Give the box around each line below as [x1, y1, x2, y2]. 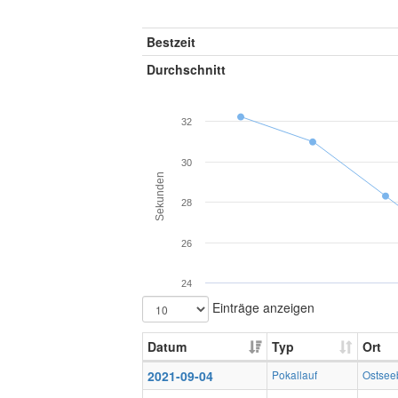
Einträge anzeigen [209, 298, 314, 316]
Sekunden [154, 171, 166, 221]
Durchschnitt [147, 60, 226, 78]
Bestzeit [147, 33, 195, 51]
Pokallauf [272, 367, 317, 382]
